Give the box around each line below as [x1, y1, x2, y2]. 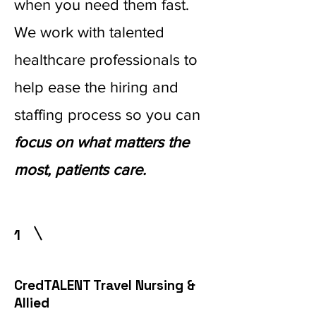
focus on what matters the [14, 134, 189, 150]
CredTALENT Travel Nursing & [14, 276, 195, 294]
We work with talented [14, 24, 164, 40]
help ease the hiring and [14, 79, 178, 95]
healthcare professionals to [14, 51, 197, 68]
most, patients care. [14, 162, 146, 178]
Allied [14, 294, 49, 312]
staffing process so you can [14, 107, 200, 123]
